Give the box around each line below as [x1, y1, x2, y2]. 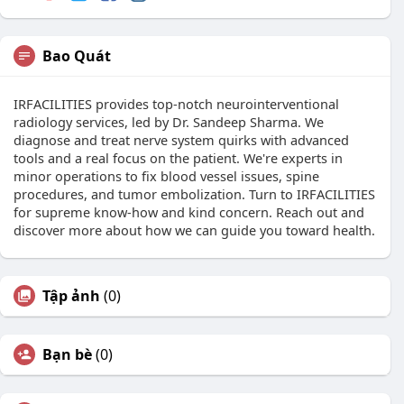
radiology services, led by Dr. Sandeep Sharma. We [14, 113, 324, 132]
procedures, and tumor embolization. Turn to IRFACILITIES [14, 185, 375, 204]
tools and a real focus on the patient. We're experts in [14, 149, 343, 168]
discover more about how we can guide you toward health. [14, 221, 375, 240]
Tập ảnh [42, 286, 100, 307]
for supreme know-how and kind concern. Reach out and [14, 203, 364, 222]
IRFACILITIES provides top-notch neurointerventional [14, 95, 339, 114]
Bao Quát [42, 46, 111, 67]
